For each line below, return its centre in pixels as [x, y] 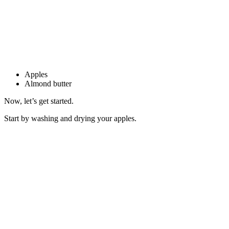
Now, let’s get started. [39, 101]
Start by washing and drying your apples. [70, 119]
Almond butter [48, 84]
